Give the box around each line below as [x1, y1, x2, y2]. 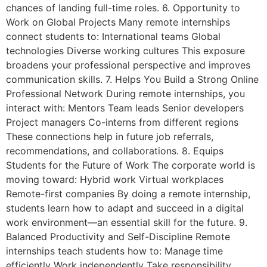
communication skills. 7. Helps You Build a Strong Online [6, 73, 259, 86]
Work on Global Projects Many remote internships [6, 16, 230, 29]
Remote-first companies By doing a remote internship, [6, 188, 250, 200]
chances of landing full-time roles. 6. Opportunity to [6, 2, 240, 14]
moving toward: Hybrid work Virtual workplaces [6, 173, 223, 186]
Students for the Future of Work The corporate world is [6, 159, 255, 172]
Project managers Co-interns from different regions [6, 116, 238, 129]
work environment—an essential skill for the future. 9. [6, 216, 247, 229]
